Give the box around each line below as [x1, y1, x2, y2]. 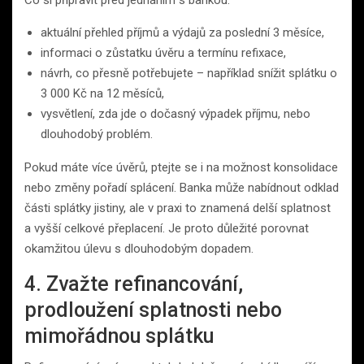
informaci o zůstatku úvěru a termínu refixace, [41, 45, 286, 60]
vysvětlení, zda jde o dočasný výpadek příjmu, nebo [41, 106, 310, 121]
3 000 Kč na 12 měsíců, [41, 85, 164, 101]
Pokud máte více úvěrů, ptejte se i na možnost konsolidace [24, 159, 338, 175]
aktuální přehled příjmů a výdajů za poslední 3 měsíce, [41, 24, 324, 40]
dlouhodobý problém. [41, 126, 153, 141]
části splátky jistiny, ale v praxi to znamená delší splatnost [24, 200, 331, 215]
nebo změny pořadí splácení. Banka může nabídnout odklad [24, 180, 339, 195]
